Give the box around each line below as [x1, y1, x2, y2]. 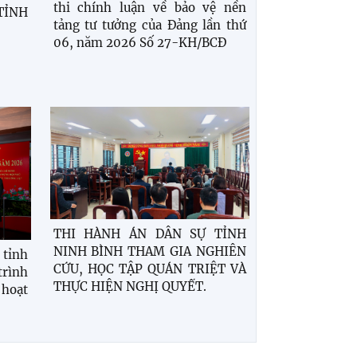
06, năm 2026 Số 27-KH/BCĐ [53, 34, 226, 50]
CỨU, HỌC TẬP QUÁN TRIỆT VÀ [53, 261, 246, 277]
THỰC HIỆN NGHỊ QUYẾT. [53, 278, 206, 294]
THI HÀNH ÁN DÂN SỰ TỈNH [53, 226, 246, 241]
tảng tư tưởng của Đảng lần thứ [53, 17, 246, 33]
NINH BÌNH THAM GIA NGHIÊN [53, 243, 246, 259]
